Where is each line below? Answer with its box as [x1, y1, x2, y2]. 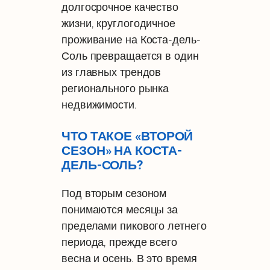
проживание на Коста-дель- [61, 33, 201, 46]
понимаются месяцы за [61, 202, 178, 216]
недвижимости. [61, 98, 137, 111]
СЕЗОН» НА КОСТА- [61, 143, 182, 158]
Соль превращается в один [61, 49, 199, 62]
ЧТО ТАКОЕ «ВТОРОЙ [61, 128, 193, 143]
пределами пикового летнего [61, 219, 207, 232]
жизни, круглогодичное [61, 16, 175, 30]
